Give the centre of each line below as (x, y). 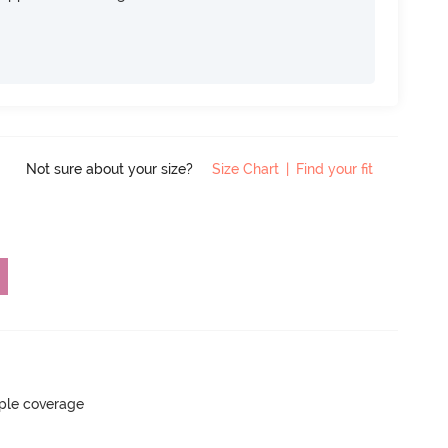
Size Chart (245, 169)
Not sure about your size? (111, 169)
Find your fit (334, 169)
